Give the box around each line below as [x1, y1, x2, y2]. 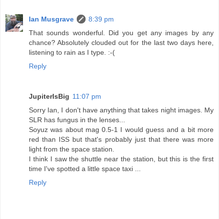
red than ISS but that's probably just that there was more [29, 135, 214, 143]
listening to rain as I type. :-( [29, 48, 115, 56]
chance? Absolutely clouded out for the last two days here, [29, 38, 214, 46]
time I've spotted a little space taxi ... [29, 164, 141, 173]
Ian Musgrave [29, 15, 74, 23]
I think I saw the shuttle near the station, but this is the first [29, 154, 214, 163]
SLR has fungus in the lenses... [29, 115, 125, 124]
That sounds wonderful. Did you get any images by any [29, 28, 214, 37]
